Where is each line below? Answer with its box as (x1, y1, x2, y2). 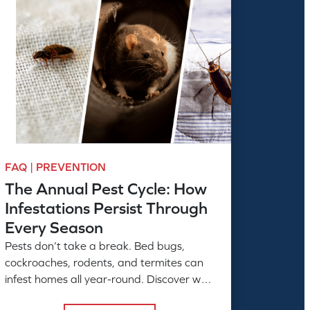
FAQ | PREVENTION (5, 160, 107, 173)
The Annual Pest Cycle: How (5, 179, 208, 198)
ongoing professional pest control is (5, 289, 181, 302)
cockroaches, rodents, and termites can (5, 255, 204, 268)
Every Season (5, 217, 104, 237)
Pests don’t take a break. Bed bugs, (5, 239, 185, 252)
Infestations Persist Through (5, 198, 208, 217)
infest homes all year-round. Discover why (5, 272, 213, 285)
